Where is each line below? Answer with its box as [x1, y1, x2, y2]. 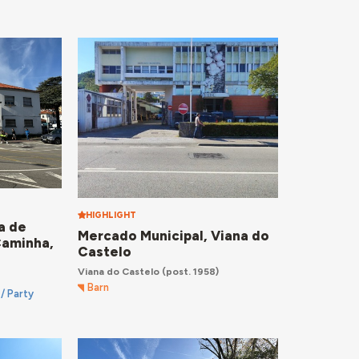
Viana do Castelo [77, 264, 159, 277]
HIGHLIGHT [85, 209, 136, 220]
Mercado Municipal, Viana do [77, 228, 269, 244]
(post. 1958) [159, 264, 219, 277]
